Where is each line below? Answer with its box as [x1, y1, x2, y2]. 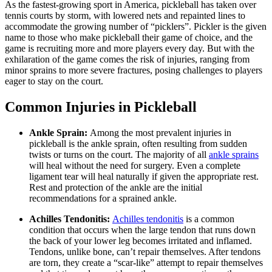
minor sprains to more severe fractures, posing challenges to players [5, 65, 262, 75]
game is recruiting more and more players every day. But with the [5, 43, 254, 53]
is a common [183, 213, 234, 224]
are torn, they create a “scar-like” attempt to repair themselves [29, 257, 263, 268]
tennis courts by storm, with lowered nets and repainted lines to [5, 10, 245, 21]
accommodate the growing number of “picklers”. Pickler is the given [5, 21, 267, 32]
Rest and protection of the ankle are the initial [29, 182, 202, 192]
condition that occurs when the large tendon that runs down [29, 224, 256, 235]
